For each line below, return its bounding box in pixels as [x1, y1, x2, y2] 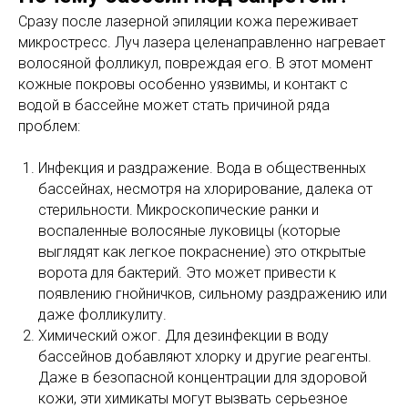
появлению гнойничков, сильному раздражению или [38, 285, 387, 302]
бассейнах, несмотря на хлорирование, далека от [38, 180, 372, 198]
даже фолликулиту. [38, 306, 167, 323]
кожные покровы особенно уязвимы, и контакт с [18, 76, 348, 93]
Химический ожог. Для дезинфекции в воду [38, 327, 329, 344]
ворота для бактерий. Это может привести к [38, 264, 336, 281]
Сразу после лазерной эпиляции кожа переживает [18, 13, 358, 30]
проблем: [18, 117, 80, 135]
